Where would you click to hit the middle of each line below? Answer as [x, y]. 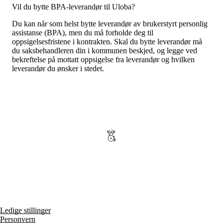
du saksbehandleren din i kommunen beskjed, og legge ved [105, 50]
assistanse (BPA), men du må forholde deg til [83, 32]
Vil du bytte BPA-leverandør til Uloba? [73, 6]
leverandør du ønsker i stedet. [58, 68]
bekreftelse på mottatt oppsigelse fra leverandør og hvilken [103, 59]
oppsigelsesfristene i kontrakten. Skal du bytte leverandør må [107, 41]
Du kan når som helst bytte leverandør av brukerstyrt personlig [110, 23]
